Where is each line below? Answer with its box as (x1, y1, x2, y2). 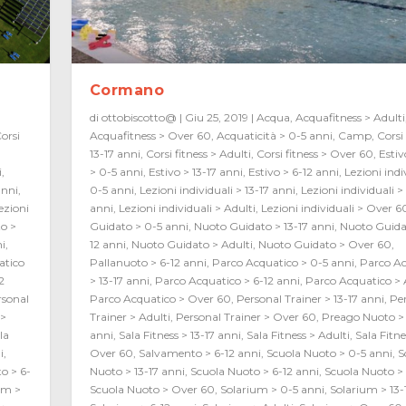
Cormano (89, 82, 165, 100)
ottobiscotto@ (101, 111, 177, 125)
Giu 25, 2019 (184, 111, 248, 125)
